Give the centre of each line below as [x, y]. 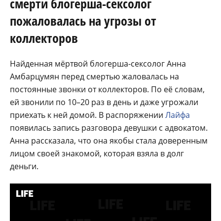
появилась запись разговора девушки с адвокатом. [109, 128]
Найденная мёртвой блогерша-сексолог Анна [98, 64]
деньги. [24, 166]
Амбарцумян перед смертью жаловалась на [94, 77]
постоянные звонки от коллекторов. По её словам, [107, 90]
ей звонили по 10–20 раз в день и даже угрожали [104, 102]
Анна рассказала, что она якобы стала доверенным [109, 141]
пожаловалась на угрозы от [83, 21]
